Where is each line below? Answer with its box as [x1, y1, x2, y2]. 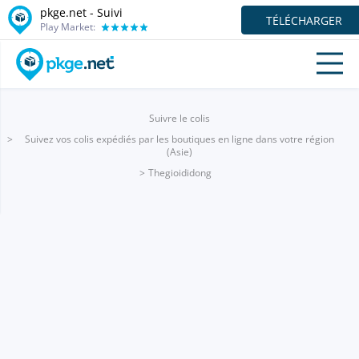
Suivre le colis [149, 111, 210, 125]
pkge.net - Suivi [40, 4, 123, 20]
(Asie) [167, 145, 192, 159]
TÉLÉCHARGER [266, 12, 342, 28]
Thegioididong [147, 166, 212, 179]
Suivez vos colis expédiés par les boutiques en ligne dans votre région [25, 132, 334, 146]
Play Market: [40, 19, 95, 34]
